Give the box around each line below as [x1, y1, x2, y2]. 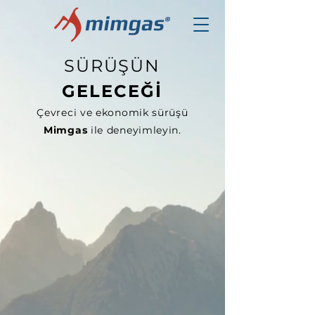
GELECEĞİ [62, 81, 162, 101]
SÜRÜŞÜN [63, 56, 161, 76]
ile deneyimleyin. [87, 124, 181, 136]
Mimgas [44, 124, 88, 136]
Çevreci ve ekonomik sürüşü [37, 106, 188, 119]
